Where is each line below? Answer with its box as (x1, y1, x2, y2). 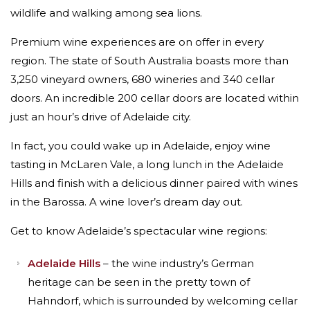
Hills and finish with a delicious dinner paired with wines (10, 176, 298, 190)
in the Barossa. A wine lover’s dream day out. (10, 195, 243, 208)
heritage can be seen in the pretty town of (28, 275, 250, 289)
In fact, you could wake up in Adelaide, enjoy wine (10, 139, 271, 152)
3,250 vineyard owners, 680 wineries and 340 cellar (10, 73, 275, 86)
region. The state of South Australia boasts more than (10, 54, 289, 67)
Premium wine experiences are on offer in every (10, 35, 264, 48)
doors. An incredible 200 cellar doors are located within (10, 91, 299, 104)
